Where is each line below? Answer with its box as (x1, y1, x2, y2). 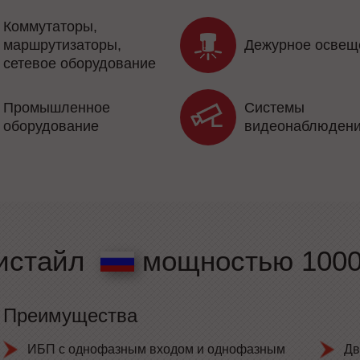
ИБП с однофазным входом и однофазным (27, 342, 285, 357)
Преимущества (3, 305, 137, 327)
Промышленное (3, 100, 110, 117)
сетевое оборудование (3, 55, 156, 72)
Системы (244, 100, 305, 117)
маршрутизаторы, (3, 36, 121, 53)
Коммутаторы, (3, 18, 97, 35)
